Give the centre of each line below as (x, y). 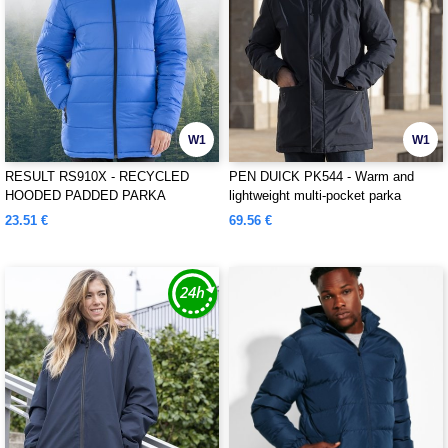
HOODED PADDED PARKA (85, 195)
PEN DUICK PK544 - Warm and (321, 176)
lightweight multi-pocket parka (315, 195)
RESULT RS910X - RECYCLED (97, 176)
